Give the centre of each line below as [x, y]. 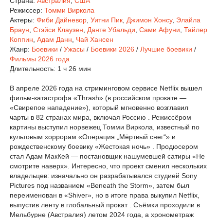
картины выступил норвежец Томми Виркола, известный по [105, 127]
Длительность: [34, 69]
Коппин [21, 39]
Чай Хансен [95, 39]
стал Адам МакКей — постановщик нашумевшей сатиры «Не [107, 156]
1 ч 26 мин [74, 69]
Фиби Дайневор [62, 20]
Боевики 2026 [112, 49]
